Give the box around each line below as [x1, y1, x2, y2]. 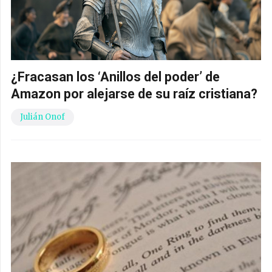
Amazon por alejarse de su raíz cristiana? [11, 86, 257, 102]
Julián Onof [20, 112, 65, 123]
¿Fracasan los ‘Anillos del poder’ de [11, 69, 220, 85]
